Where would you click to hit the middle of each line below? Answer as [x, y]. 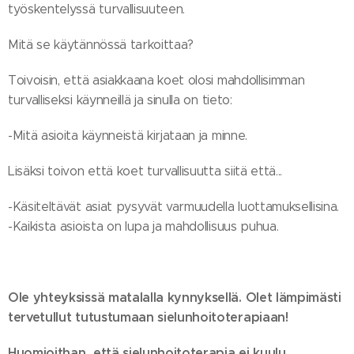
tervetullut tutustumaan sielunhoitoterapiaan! [148, 317]
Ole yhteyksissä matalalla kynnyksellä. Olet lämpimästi [175, 297]
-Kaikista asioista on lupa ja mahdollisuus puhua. [143, 226]
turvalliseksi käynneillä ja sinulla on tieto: [120, 100]
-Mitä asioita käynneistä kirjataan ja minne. [128, 135]
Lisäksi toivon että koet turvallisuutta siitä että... [147, 171]
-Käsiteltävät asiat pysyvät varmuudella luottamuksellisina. [174, 206]
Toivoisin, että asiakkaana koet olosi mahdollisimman [156, 80]
